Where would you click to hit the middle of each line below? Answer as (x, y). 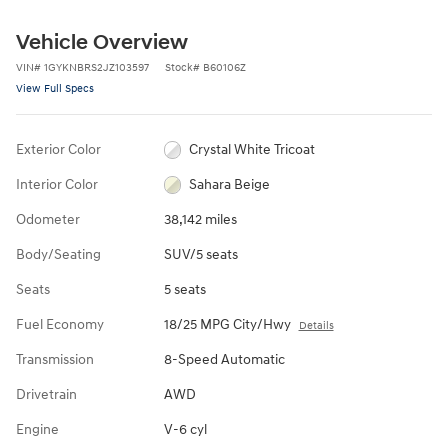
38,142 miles (200, 219)
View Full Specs (55, 88)
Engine (37, 429)
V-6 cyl (185, 429)
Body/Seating (58, 254)
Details (316, 325)
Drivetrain (46, 394)
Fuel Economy (60, 324)
